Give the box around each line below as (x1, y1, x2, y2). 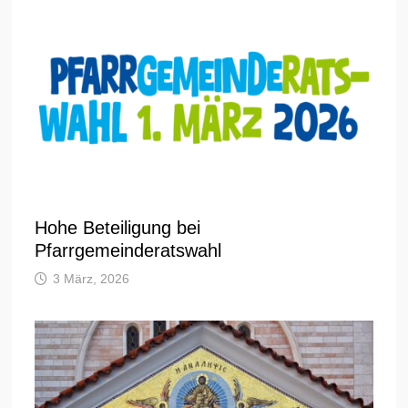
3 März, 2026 (53, 270, 130, 286)
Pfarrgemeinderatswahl (35, 240, 222, 260)
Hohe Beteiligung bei (35, 217, 201, 238)
